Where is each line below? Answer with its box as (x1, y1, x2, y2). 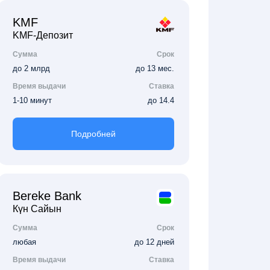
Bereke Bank (13, 189, 81, 202)
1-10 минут (13, 96, 52, 105)
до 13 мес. (135, 64, 174, 73)
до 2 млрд (13, 64, 50, 73)
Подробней (71, 129, 116, 139)
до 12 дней (134, 237, 174, 246)
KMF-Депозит (13, 30, 73, 40)
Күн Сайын (13, 204, 61, 214)
